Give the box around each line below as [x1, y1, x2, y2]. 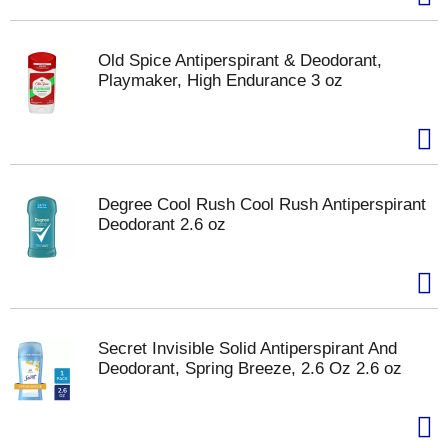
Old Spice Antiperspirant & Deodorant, [98, 51, 382, 70]
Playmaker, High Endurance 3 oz [98, 71, 343, 90]
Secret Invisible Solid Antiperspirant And [98, 339, 397, 358]
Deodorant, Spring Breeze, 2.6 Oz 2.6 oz [98, 359, 402, 378]
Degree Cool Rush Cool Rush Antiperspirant [98, 195, 426, 214]
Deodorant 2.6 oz [98, 215, 226, 234]
